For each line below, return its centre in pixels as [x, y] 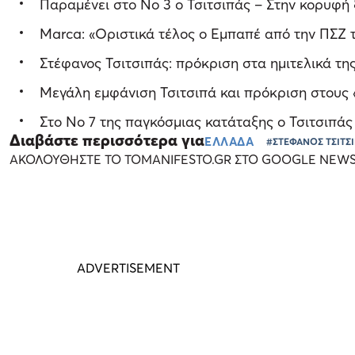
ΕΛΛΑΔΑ [229, 141]
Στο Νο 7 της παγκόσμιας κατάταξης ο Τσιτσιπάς [197, 121]
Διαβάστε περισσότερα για [107, 140]
